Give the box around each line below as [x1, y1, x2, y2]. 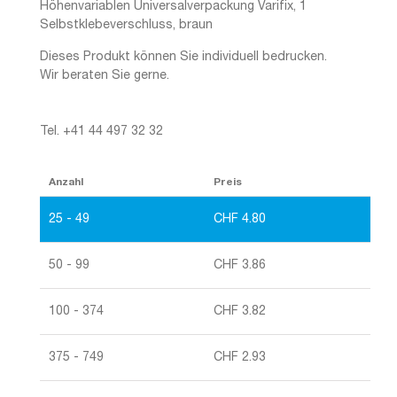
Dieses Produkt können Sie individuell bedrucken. [40, 51, 327, 63]
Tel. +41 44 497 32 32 [40, 125, 163, 137]
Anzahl [49, 177, 83, 187]
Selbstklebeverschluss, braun [40, 19, 213, 31]
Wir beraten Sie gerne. [40, 69, 169, 82]
